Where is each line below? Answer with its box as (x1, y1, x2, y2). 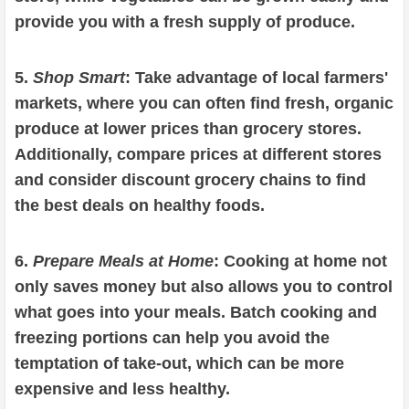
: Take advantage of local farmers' (125, 68, 388, 88)
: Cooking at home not (214, 252, 387, 271)
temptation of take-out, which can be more (15, 354, 344, 373)
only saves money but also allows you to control (15, 278, 393, 297)
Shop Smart (33, 68, 125, 88)
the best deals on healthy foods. (15, 196, 265, 215)
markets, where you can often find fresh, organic (15, 94, 393, 113)
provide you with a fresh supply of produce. (15, 13, 355, 32)
